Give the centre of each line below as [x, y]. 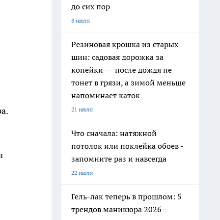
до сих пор [91, 6]
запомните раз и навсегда [119, 159]
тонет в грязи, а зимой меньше [128, 82]
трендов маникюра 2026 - [119, 209]
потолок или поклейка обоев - [127, 146]
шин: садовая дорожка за [117, 57]
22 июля [82, 173]
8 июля [81, 20]
